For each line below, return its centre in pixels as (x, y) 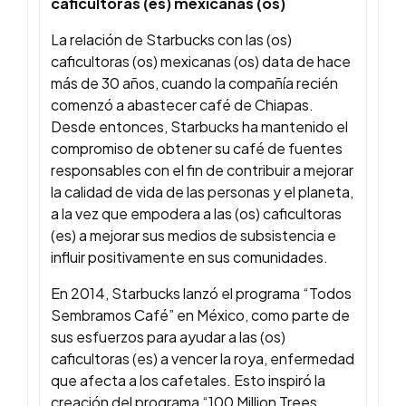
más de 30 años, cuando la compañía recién (194, 83)
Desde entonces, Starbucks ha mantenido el (199, 127)
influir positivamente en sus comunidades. (189, 257)
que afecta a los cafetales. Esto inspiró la (188, 381)
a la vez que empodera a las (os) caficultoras (196, 214)
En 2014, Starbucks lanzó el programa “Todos (201, 294)
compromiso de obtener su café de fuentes (197, 149)
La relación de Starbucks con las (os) (171, 40)
